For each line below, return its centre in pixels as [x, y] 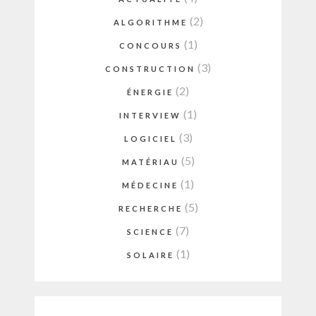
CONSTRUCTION [150, 69]
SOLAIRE [150, 255]
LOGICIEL [150, 139]
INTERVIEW [150, 116]
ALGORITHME [150, 23]
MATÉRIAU [150, 162]
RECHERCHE [150, 209]
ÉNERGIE [150, 92]
